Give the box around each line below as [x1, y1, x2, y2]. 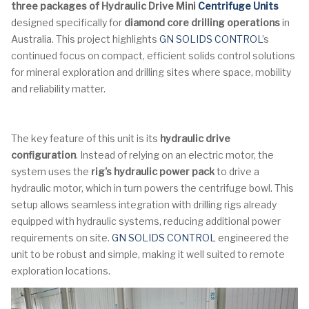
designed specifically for [11, 16, 124, 28]
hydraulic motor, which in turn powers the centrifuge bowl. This [11, 181, 294, 194]
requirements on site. [11, 231, 112, 243]
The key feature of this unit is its [11, 132, 160, 144]
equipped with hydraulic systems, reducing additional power [11, 215, 281, 227]
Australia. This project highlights [11, 32, 159, 45]
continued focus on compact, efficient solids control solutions [11, 49, 295, 61]
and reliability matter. [11, 82, 106, 94]
